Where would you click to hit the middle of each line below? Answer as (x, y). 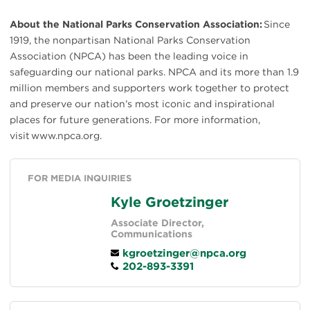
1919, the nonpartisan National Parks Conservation (130, 40)
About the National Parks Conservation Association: (136, 24)
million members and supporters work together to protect (149, 88)
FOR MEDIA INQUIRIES (80, 178)
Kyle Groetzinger (170, 202)
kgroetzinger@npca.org (183, 253)
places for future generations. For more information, (135, 119)
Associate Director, (157, 222)
